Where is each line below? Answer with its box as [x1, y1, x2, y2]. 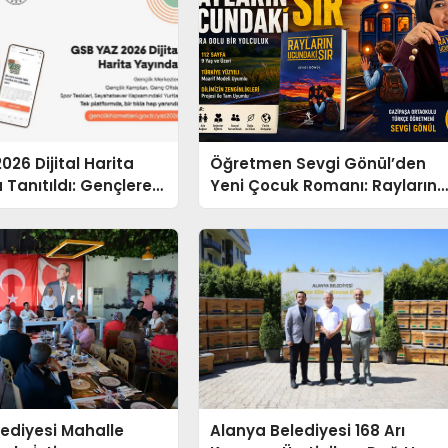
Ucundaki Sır [210, 197, 310, 218]
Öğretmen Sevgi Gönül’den [210, 153, 427, 174]
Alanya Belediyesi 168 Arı [210, 420, 406, 442]
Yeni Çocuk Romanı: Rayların [210, 175, 438, 196]
